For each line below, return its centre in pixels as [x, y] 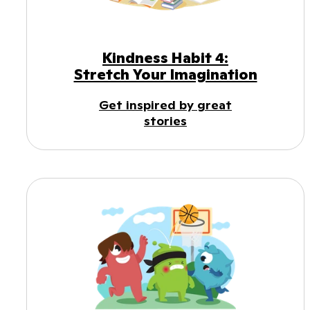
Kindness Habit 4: [165, 58]
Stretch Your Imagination [165, 75]
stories [165, 121]
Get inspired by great [165, 105]
